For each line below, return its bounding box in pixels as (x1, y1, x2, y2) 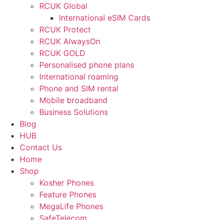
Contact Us (20, 142, 62, 152)
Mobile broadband (39, 95, 108, 105)
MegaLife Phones (39, 201, 103, 211)
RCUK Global (39, 1, 87, 11)
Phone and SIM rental (39, 83, 118, 93)
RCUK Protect (39, 25, 91, 34)
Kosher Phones (39, 178, 94, 188)
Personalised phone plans (39, 60, 134, 70)
